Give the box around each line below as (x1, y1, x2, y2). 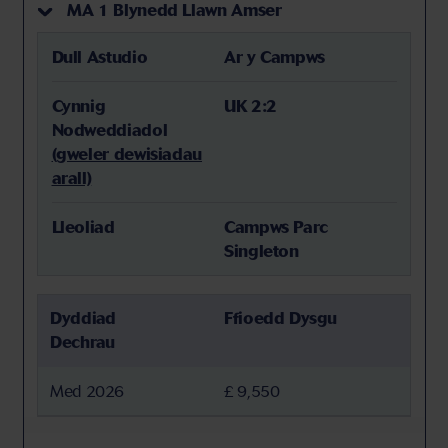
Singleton (224, 240, 299, 261)
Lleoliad (51, 216, 115, 237)
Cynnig (51, 95, 106, 116)
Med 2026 (50, 380, 125, 401)
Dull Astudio (51, 46, 148, 67)
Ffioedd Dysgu (224, 308, 337, 328)
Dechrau (50, 332, 115, 352)
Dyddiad (50, 308, 116, 328)
